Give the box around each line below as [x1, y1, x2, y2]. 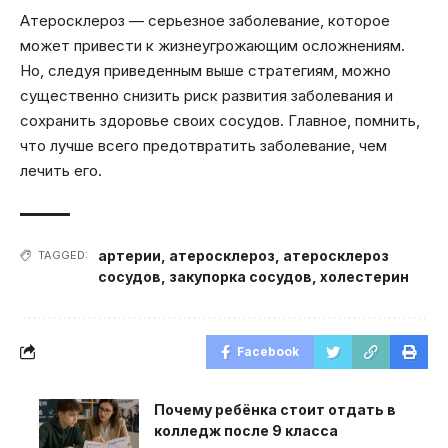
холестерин [320, 267, 409, 285]
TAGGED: [38, 247, 88, 262]
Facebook [237, 343, 299, 359]
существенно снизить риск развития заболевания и [20, 85, 393, 105]
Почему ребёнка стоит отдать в [154, 400, 396, 418]
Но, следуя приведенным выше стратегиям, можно [20, 60, 391, 80]
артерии [98, 246, 161, 264]
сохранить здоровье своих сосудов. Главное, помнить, [20, 110, 420, 130]
